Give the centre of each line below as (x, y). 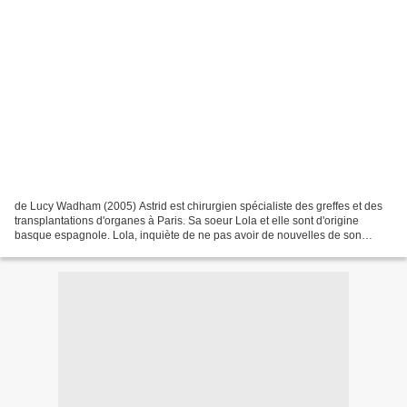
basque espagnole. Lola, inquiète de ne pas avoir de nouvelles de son (188, 235)
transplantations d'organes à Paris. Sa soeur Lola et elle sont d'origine (187, 220)
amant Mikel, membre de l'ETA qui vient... (115, 249)
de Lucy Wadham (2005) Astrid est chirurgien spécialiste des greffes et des (199, 206)
